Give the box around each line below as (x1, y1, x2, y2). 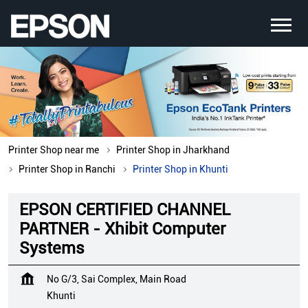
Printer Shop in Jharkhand (116, 144, 230, 156)
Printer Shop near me (8, 144, 99, 156)
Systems (19, 239, 85, 258)
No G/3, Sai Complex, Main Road (47, 274, 186, 285)
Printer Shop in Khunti (133, 164, 228, 175)
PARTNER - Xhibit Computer (19, 219, 225, 239)
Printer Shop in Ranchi (19, 164, 115, 175)
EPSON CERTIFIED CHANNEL (19, 200, 230, 220)
